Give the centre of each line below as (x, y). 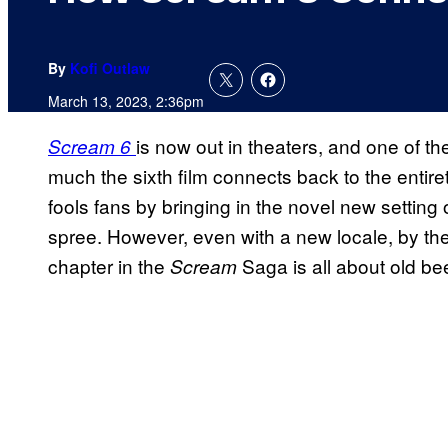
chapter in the (109, 266)
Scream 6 (89, 146)
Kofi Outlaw (110, 68)
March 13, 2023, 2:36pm (126, 101)
